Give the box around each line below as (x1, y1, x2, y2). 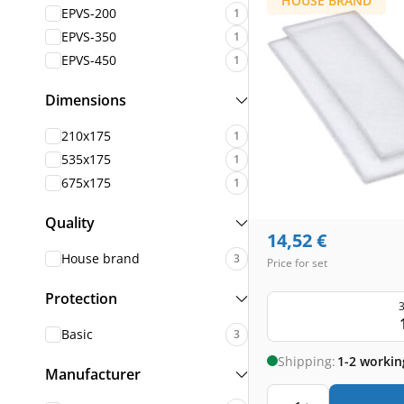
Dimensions (45, 90, 126, 110)
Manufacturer (45, 364, 141, 384)
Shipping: (278, 352, 335, 370)
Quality (45, 213, 95, 233)
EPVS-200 (61, 5, 116, 22)
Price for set (267, 255, 327, 271)
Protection (45, 289, 117, 308)
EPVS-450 (61, 51, 116, 69)
